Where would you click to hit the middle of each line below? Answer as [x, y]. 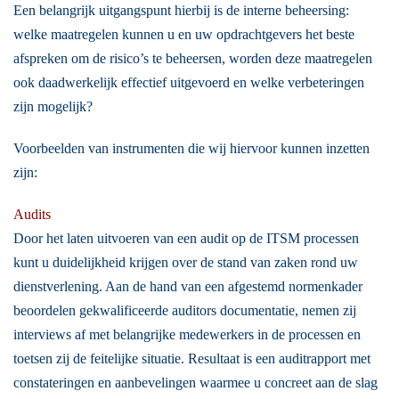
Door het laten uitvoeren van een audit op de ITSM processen [186, 238]
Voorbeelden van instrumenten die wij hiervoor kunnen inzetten [191, 148]
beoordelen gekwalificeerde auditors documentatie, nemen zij [185, 310]
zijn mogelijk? [53, 106]
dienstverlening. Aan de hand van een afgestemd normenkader [188, 286]
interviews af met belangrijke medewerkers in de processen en [187, 334]
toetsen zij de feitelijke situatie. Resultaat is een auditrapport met [192, 358]
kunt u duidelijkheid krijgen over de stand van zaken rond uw [186, 262]
